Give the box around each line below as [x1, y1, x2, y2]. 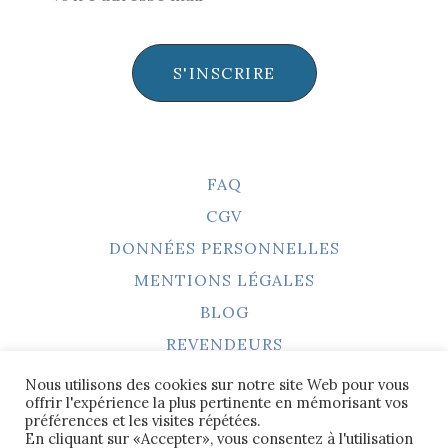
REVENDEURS [165, 333, 283, 354]
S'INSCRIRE [172, 62, 276, 83]
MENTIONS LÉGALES [133, 269, 315, 290]
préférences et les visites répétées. [25, 411, 260, 430]
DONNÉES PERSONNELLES [108, 237, 340, 258]
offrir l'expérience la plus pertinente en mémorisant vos [25, 393, 408, 412]
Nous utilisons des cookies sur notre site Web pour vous [25, 375, 409, 394]
